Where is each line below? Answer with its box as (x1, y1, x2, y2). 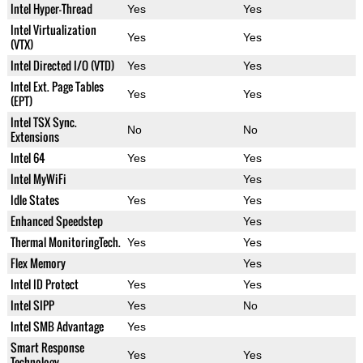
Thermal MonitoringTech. (10, 233, 121, 251)
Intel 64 (10, 149, 45, 167)
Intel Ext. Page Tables (10, 78, 104, 96)
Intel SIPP (10, 297, 54, 314)
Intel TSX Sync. (10, 113, 77, 131)
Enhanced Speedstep (10, 212, 103, 230)
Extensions (10, 128, 59, 146)
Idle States (10, 191, 59, 209)
